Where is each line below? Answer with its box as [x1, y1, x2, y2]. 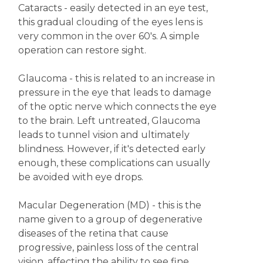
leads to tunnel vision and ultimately [18, 129, 190, 140]
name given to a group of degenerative [18, 214, 203, 225]
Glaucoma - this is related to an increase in [18, 73, 215, 84]
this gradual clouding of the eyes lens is [18, 16, 203, 28]
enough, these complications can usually [18, 157, 210, 168]
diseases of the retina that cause [18, 228, 168, 239]
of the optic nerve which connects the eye [18, 101, 217, 112]
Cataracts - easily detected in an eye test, [18, 2, 208, 14]
